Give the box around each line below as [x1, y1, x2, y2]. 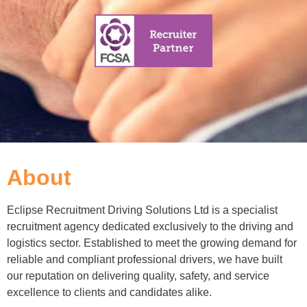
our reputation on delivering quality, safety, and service [7, 270, 269, 282]
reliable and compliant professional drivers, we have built [7, 254, 282, 266]
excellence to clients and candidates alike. [7, 286, 212, 299]
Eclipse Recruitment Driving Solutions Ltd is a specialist [7, 204, 278, 217]
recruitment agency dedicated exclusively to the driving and [7, 221, 293, 233]
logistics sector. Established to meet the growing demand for [7, 237, 297, 249]
